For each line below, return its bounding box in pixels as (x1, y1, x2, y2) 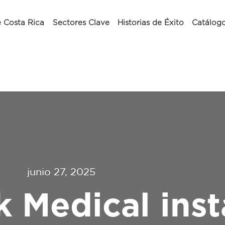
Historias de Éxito (117, 19, 184, 27)
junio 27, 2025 (27, 166, 95, 177)
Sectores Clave (52, 19, 109, 27)
